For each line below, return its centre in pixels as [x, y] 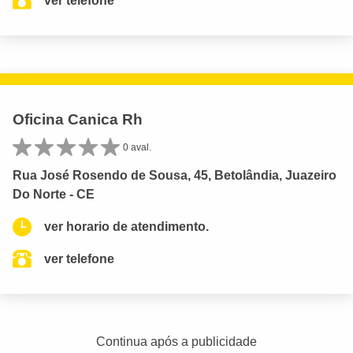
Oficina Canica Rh [78, 119]
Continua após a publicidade [176, 342]
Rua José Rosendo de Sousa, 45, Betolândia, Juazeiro [175, 175]
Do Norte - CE [54, 194]
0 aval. [137, 147]
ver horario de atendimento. [126, 227]
